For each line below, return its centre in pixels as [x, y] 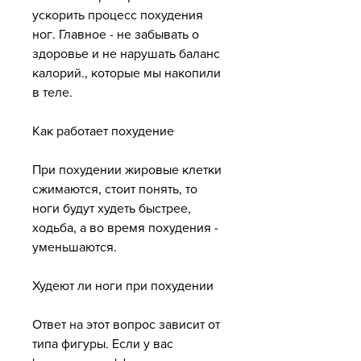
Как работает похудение [103, 131]
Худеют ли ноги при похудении [123, 286]
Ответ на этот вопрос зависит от [126, 325]
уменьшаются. [75, 247]
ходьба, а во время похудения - [125, 228]
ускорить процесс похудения [118, 15]
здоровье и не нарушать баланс [126, 54]
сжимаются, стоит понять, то [115, 189]
